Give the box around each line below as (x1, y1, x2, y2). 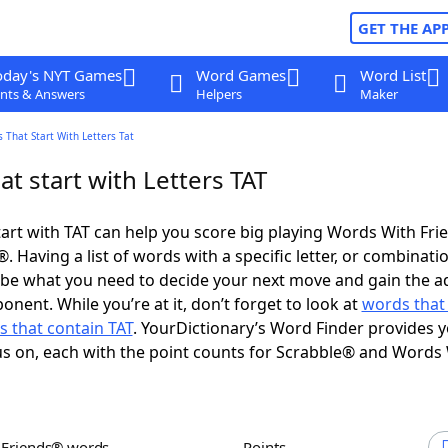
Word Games (195, 65, 286, 85)
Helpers (195, 85, 242, 103)
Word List (359, 65, 426, 85)
